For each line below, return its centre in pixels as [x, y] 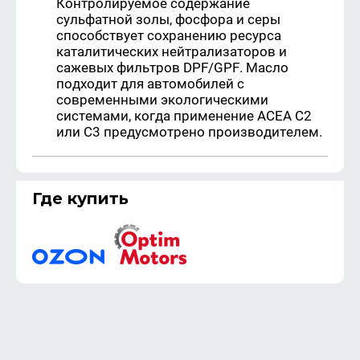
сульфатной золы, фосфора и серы [168, 20]
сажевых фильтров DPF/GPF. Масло [172, 68]
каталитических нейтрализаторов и [172, 52]
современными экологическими [162, 100]
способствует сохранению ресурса [169, 36]
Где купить [80, 199]
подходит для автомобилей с [150, 84]
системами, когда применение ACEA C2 [184, 116]
